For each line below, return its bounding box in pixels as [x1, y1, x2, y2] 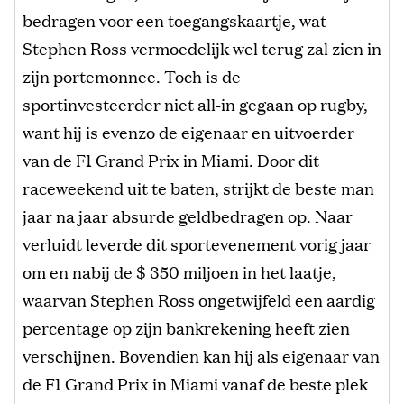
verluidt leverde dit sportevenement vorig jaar [23, 232, 371, 256]
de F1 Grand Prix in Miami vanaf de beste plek [23, 372, 368, 396]
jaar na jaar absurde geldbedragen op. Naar [23, 204, 353, 228]
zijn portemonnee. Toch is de [23, 64, 241, 88]
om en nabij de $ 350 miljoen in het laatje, [23, 260, 336, 284]
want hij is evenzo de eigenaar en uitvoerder [23, 120, 354, 144]
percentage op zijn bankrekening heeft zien [23, 316, 350, 340]
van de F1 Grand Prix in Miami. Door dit [23, 148, 319, 172]
